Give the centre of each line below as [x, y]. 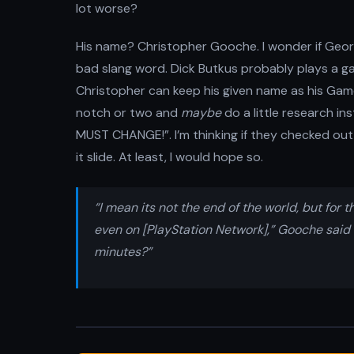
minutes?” [123, 252]
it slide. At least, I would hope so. [169, 157]
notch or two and [128, 113]
